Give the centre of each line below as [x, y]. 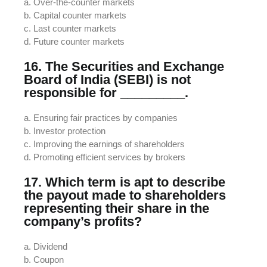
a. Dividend [46, 246]
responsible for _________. [106, 92]
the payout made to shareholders [125, 195]
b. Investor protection [65, 131]
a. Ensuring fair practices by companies [101, 117]
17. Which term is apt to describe [125, 182]
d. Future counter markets [74, 41]
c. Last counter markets [70, 28]
